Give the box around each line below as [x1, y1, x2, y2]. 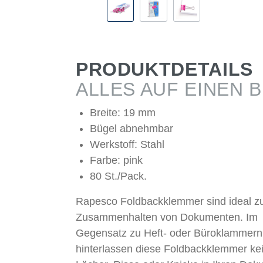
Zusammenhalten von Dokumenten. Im [75, 211, 258, 224]
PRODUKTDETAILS [75, 59, 253, 80]
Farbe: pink [89, 154, 143, 167]
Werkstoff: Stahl [89, 139, 164, 151]
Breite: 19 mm [89, 107, 156, 119]
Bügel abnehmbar [89, 123, 173, 135]
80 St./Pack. [89, 170, 147, 183]
